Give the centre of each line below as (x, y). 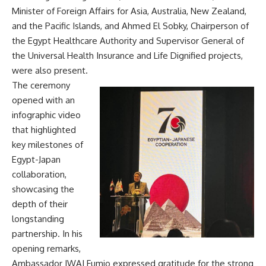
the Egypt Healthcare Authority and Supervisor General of (128, 40)
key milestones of (47, 144)
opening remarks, (46, 248)
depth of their (40, 204)
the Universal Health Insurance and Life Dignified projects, (127, 55)
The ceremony (41, 85)
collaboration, (39, 174)
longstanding (38, 218)
